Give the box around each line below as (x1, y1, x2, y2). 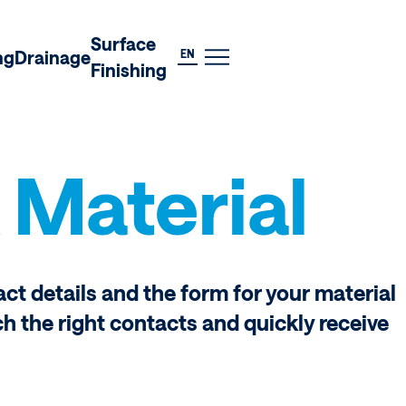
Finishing (90, 60, 167, 82)
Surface (90, 34, 156, 55)
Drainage (14, 46, 91, 68)
